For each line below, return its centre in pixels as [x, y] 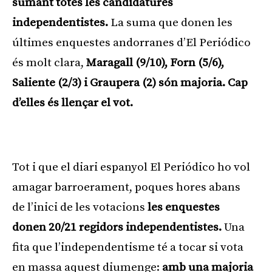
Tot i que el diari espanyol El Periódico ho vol [131, 168]
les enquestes [184, 208]
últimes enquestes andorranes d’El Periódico [131, 43]
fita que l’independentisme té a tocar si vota [128, 248]
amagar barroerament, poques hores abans [126, 188]
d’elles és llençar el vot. [73, 103]
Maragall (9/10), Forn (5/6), [155, 63]
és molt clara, [49, 63]
